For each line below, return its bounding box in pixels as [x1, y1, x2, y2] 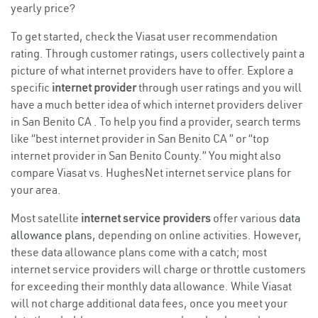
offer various [211, 211, 279, 226]
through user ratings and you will [136, 80, 302, 95]
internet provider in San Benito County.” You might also [11, 148, 281, 163]
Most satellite [11, 211, 81, 226]
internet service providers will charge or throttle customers [11, 262, 306, 277]
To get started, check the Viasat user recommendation [11, 29, 278, 44]
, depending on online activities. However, [92, 228, 302, 243]
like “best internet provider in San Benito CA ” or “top [11, 131, 269, 146]
